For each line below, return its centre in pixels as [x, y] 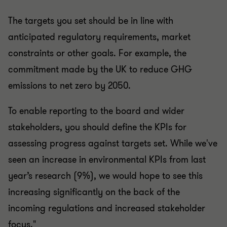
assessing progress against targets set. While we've [113, 137]
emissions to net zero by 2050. [69, 79]
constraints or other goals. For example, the [97, 46]
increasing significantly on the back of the [94, 185]
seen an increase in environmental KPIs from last [107, 153]
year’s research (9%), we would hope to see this [105, 169]
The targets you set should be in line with [91, 14]
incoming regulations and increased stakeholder [107, 201]
